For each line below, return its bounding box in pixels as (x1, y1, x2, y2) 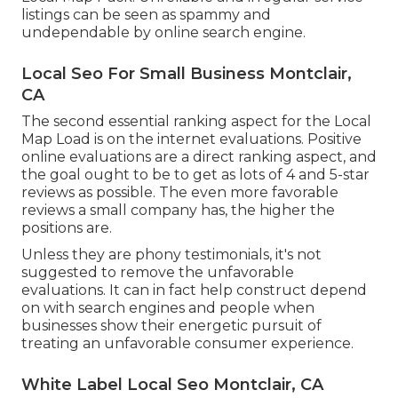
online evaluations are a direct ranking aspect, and (21, 147, 377, 165)
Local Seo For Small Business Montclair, (21, 63, 352, 84)
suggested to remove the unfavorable (21, 263, 294, 281)
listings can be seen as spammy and (21, 5, 271, 23)
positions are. (21, 219, 112, 236)
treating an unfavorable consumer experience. (21, 334, 354, 352)
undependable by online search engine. (21, 23, 306, 41)
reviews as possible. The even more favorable (21, 183, 338, 201)
